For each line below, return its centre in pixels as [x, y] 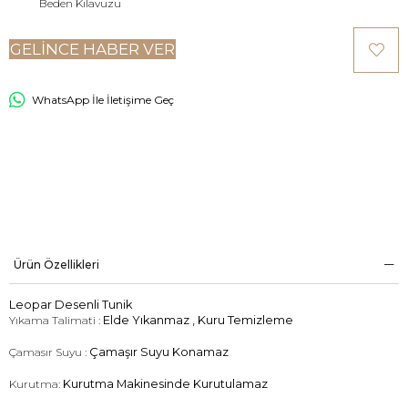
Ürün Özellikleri [56, 264]
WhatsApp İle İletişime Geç [103, 99]
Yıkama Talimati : [56, 320]
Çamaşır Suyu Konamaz [159, 352]
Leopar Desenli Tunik [71, 304]
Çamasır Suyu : [49, 352]
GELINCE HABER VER [92, 49]
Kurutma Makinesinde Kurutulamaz [165, 383]
